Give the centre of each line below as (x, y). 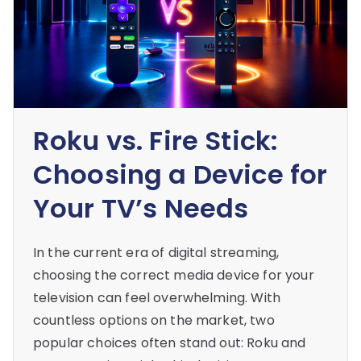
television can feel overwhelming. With (157, 298)
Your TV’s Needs (141, 209)
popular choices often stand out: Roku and (170, 343)
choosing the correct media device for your (174, 276)
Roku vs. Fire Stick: (156, 141)
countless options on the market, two (154, 321)
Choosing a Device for (180, 175)
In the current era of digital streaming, (156, 253)
